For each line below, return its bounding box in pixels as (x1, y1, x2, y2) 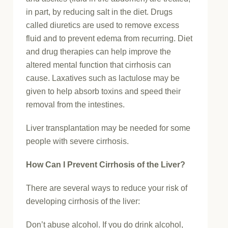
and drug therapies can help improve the (26, 47, 172, 56)
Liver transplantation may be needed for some (26, 124, 191, 133)
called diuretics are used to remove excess (26, 21, 180, 30)
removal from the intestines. (26, 100, 125, 109)
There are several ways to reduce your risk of (26, 184, 188, 193)
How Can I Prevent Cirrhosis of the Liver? (26, 160, 186, 169)
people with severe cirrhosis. (26, 137, 129, 146)
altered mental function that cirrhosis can (26, 61, 172, 70)
